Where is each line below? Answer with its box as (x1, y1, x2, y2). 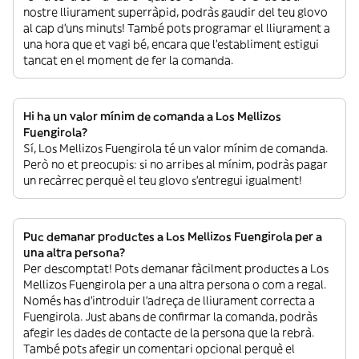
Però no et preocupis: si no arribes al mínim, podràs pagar (23, 157, 328, 171)
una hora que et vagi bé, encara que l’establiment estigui (23, 37, 319, 51)
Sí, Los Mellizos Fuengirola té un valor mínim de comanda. (23, 141, 328, 155)
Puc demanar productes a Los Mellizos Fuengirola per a (23, 229, 322, 244)
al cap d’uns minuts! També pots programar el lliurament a (23, 21, 330, 35)
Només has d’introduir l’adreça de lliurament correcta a (23, 293, 315, 308)
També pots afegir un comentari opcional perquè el (23, 341, 295, 356)
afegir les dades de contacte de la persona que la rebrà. (23, 325, 314, 340)
